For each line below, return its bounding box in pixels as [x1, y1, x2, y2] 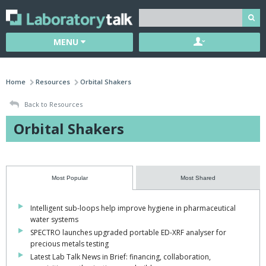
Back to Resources [23, 100, 83, 109]
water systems [30, 214, 78, 225]
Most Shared [180, 175, 216, 182]
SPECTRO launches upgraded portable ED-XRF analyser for [30, 227, 226, 238]
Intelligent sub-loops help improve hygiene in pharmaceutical [30, 203, 236, 214]
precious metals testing [30, 239, 109, 249]
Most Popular [51, 175, 88, 182]
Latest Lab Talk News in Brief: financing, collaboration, [30, 252, 211, 262]
